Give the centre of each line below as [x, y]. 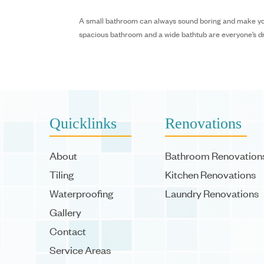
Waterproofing [81, 193]
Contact [68, 231]
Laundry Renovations [212, 193]
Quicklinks [83, 123]
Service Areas [80, 250]
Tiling [62, 174]
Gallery [65, 212]
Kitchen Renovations [210, 174]
